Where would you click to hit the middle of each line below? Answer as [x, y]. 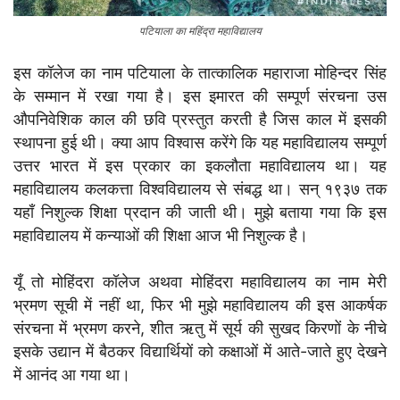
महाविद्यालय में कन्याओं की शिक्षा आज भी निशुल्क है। [161, 235]
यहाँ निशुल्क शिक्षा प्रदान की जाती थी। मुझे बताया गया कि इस [200, 212]
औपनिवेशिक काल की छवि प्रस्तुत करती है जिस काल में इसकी [200, 119]
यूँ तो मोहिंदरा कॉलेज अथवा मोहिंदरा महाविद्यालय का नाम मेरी [200, 281]
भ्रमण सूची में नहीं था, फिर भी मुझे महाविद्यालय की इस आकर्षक [200, 304]
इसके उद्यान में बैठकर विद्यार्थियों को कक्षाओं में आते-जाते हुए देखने [200, 351]
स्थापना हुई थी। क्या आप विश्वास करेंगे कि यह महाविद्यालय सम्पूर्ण [200, 142]
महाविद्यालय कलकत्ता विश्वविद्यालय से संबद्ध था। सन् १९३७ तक [200, 188]
